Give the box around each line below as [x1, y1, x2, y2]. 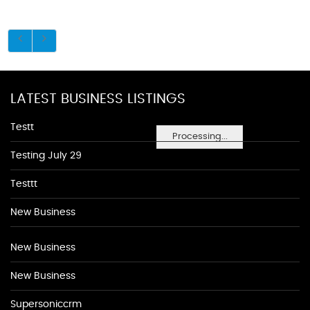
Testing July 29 [10, 151, 82, 161]
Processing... [172, 131, 228, 141]
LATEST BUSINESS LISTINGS [10, 92, 185, 106]
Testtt [10, 179, 37, 189]
